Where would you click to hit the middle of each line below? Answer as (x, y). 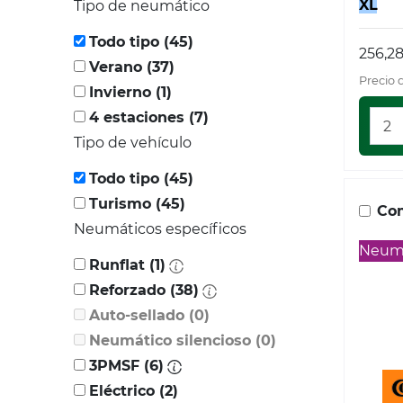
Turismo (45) (137, 204)
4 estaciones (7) (199, 118)
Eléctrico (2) (169, 391)
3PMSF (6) (154, 366)
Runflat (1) (157, 265)
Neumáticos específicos (160, 229)
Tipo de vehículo (133, 143)
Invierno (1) (164, 93)
